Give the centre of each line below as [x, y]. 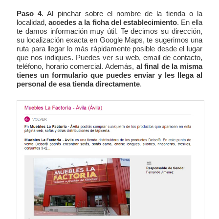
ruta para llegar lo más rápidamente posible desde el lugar [109, 49]
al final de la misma [169, 66]
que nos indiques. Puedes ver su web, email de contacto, [109, 58]
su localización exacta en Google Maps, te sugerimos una [109, 40]
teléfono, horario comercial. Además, [77, 66]
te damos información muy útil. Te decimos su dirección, [109, 31]
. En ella [189, 22]
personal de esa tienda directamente [78, 84]
